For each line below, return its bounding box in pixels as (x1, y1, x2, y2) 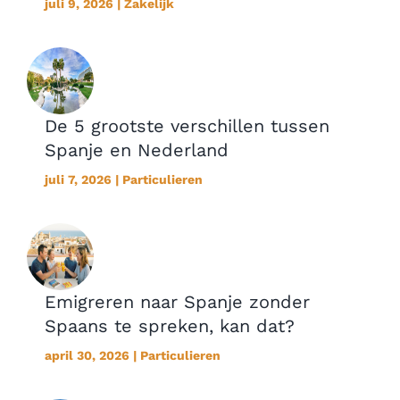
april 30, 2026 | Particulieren (44, 347, 221, 362)
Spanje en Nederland (44, 138, 229, 161)
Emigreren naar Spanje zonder (44, 290, 310, 312)
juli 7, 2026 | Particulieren (44, 171, 203, 187)
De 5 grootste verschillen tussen (44, 114, 329, 137)
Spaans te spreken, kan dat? (44, 314, 295, 337)
